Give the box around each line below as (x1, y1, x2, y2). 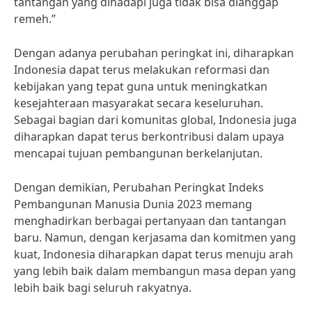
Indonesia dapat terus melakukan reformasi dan (14, 62, 270, 77)
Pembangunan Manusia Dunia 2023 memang (14, 196, 252, 212)
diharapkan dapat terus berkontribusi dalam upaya (14, 129, 284, 144)
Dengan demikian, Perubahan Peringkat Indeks (14, 180, 264, 195)
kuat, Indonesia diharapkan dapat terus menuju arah (14, 247, 293, 262)
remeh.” (14, 11, 56, 26)
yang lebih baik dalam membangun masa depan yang (14, 263, 296, 279)
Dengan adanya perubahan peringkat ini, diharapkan (14, 45, 294, 61)
